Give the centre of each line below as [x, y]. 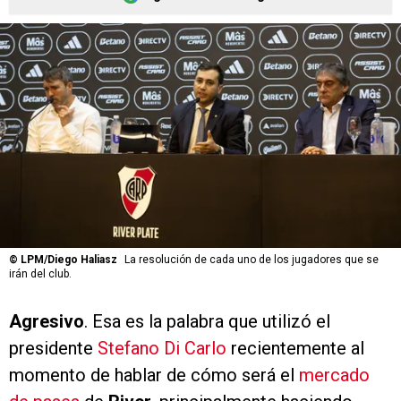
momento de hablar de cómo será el [154, 375]
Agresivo [47, 322]
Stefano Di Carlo [162, 349]
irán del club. [40, 274]
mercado [334, 375]
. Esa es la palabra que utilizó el [207, 322]
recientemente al [295, 349]
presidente [53, 349]
